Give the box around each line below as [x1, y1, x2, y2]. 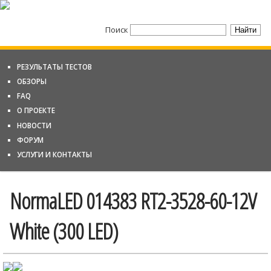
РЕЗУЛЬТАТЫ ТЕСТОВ [17, 61, 93, 71]
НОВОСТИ [17, 120, 52, 130]
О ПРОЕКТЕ [17, 105, 56, 116]
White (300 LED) [9, 215, 118, 246]
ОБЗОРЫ [17, 76, 47, 87]
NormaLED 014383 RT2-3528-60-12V [9, 185, 256, 216]
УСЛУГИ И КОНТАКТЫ [17, 149, 93, 159]
